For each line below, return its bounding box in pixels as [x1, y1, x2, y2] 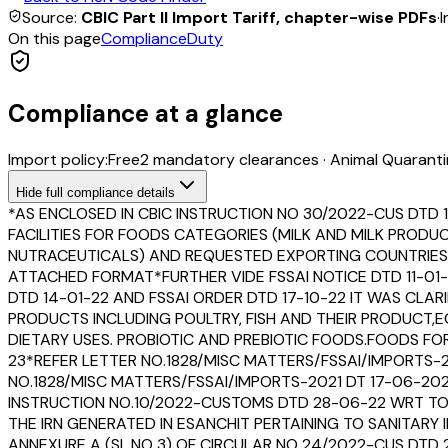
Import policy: [8, 148, 108, 170]
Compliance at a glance [8, 97, 283, 129]
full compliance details [42, 184, 175, 200]
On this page [8, 27, 101, 49]
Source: [22, 6, 81, 28]
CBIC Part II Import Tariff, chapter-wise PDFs [81, 6, 437, 28]
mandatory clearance [149, 148, 311, 170]
